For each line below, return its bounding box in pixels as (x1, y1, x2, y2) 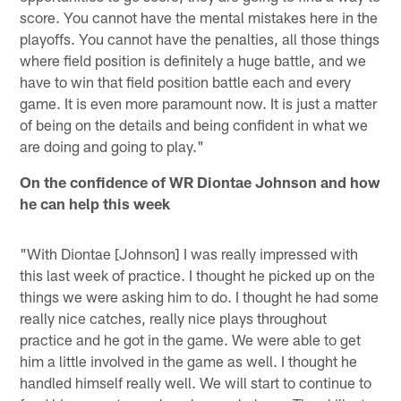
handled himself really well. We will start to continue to (20, 372, 372, 391)
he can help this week (20, 193, 171, 212)
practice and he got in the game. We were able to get (20, 329, 362, 348)
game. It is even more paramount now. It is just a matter (20, 93, 378, 112)
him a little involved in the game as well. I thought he (20, 351, 358, 370)
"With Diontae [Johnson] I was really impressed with (20, 243, 359, 262)
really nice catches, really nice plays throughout (20, 308, 328, 327)
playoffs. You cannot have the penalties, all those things (20, 29, 380, 47)
